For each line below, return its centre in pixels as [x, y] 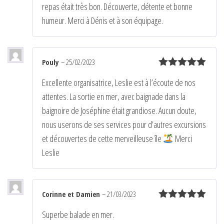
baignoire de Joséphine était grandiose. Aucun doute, [119, 110]
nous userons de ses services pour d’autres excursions [124, 124]
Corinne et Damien [72, 194]
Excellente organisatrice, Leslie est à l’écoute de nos [119, 82]
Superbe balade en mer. [78, 214]
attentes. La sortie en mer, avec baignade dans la [114, 96]
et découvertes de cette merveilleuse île [102, 138]
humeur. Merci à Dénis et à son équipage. [102, 20]
